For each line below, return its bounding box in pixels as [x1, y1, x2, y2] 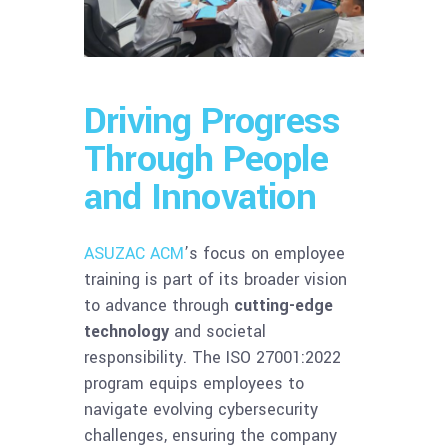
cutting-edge [234, 293, 333, 317]
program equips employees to [84, 371, 304, 395]
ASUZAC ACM [84, 241, 184, 265]
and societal [169, 319, 266, 343]
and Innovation [84, 170, 316, 223]
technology [84, 319, 169, 343]
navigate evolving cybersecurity [84, 397, 318, 421]
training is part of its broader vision [84, 267, 347, 291]
